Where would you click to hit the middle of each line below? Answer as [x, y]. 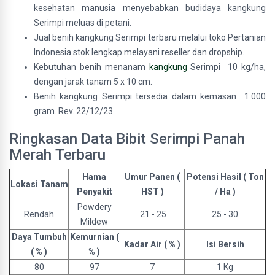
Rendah [39, 214]
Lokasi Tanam [39, 184]
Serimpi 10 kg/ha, [227, 67]
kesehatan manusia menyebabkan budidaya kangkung [150, 8]
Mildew [94, 222]
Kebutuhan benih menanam [91, 67]
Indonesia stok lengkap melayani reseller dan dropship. [139, 52]
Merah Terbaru [57, 155]
